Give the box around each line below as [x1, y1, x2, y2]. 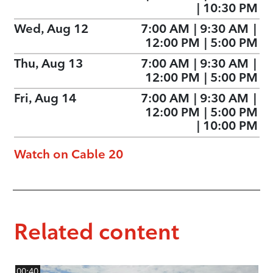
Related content [13, 218, 179, 245]
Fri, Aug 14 [13, 91, 76, 106]
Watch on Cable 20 [13, 146, 123, 161]
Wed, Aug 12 [13, 21, 88, 37]
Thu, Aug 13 [13, 56, 83, 71]
